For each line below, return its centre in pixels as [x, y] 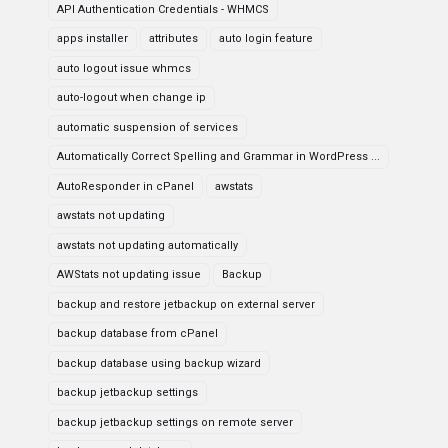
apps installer [92, 38]
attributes [173, 38]
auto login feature [266, 38]
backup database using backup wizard [159, 363]
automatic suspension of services [147, 127]
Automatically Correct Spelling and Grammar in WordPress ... [218, 156]
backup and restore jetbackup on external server [186, 304]
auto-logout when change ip [131, 97]
